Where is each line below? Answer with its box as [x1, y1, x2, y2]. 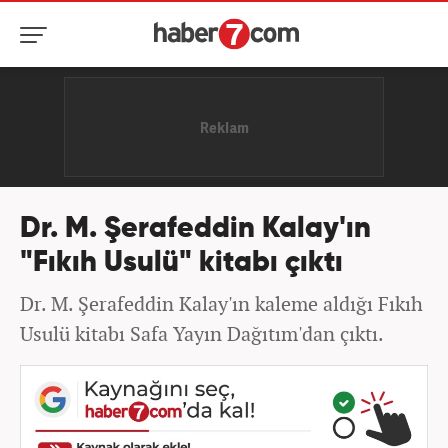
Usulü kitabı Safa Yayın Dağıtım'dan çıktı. [20, 320, 384, 347]
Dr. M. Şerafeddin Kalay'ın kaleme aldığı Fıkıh [20, 290, 423, 317]
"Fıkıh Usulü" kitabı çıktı [20, 249, 343, 278]
